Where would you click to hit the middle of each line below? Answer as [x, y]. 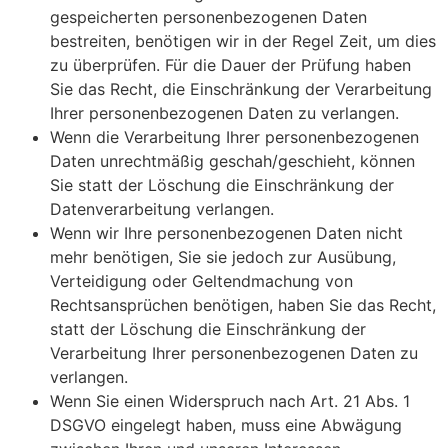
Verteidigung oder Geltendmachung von [201, 281]
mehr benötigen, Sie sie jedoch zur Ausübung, [223, 257]
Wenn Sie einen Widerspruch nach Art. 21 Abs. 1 [230, 401]
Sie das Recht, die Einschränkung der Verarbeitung [241, 89]
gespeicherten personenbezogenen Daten [208, 17]
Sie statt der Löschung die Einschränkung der [222, 185]
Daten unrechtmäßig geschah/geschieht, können [232, 161]
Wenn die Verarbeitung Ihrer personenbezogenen [234, 137]
